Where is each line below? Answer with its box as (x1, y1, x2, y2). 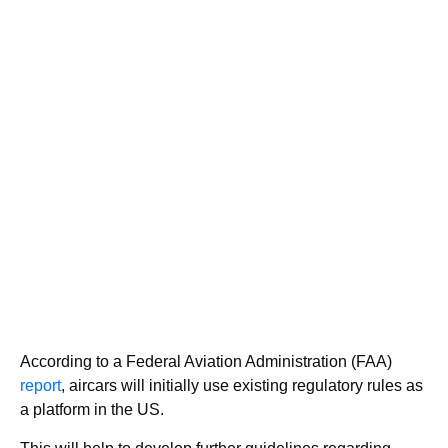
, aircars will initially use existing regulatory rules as (61, 376, 423, 394)
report (20, 376, 61, 394)
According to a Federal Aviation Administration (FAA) (20, 352, 392, 370)
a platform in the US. (20, 400, 164, 418)
